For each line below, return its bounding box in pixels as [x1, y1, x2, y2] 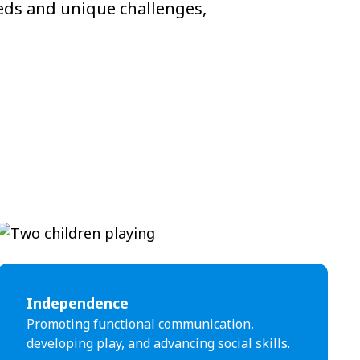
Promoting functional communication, [27, 315, 255, 333]
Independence [27, 293, 129, 313]
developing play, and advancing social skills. [27, 334, 291, 352]
